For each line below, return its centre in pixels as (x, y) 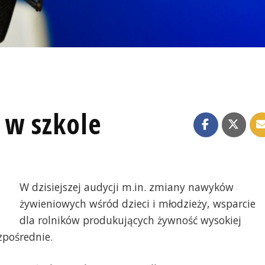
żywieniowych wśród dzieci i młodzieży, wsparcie (137, 203)
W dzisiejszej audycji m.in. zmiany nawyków (126, 187)
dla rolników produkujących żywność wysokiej (130, 220)
